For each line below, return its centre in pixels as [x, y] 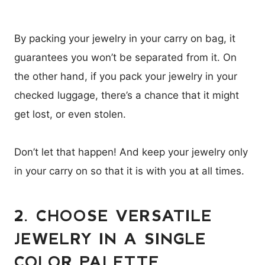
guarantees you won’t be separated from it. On [125, 57]
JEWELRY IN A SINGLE [110, 238]
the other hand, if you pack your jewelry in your [126, 76]
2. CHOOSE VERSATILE [113, 215]
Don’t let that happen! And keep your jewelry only [131, 152]
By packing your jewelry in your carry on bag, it [125, 38]
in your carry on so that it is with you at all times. [129, 171]
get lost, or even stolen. [70, 114]
